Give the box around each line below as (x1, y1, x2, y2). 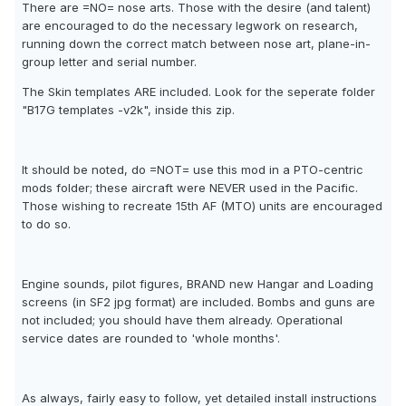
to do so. (22, 217, 71, 232)
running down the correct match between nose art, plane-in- (22, 36, 371, 52)
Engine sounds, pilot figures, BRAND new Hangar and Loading (22, 276, 373, 292)
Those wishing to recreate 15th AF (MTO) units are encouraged (22, 198, 382, 214)
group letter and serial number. (22, 54, 197, 70)
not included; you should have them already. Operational (22, 313, 343, 328)
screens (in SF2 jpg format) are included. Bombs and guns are (22, 295, 375, 310)
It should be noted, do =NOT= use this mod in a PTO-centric (22, 162, 363, 178)
